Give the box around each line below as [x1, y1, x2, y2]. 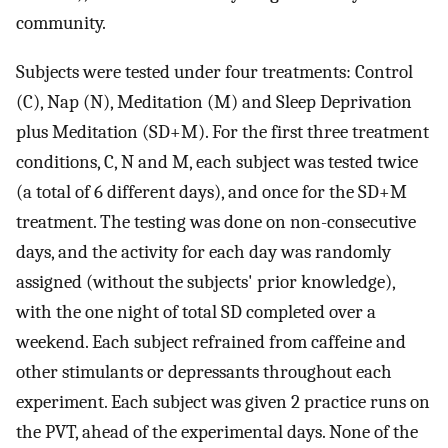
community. [16, 11, 106, 34]
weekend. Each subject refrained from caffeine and [16, 330, 406, 353]
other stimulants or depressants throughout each [16, 360, 392, 383]
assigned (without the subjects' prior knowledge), [16, 270, 395, 293]
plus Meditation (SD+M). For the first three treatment [16, 120, 429, 143]
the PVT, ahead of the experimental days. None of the [16, 420, 418, 443]
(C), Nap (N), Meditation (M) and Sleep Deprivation [16, 90, 412, 113]
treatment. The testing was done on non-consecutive [16, 210, 416, 233]
